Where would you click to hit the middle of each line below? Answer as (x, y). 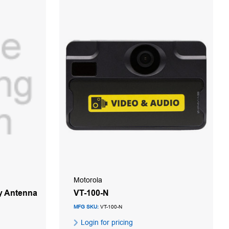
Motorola (88, 180)
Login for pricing (106, 222)
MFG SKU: (86, 207)
